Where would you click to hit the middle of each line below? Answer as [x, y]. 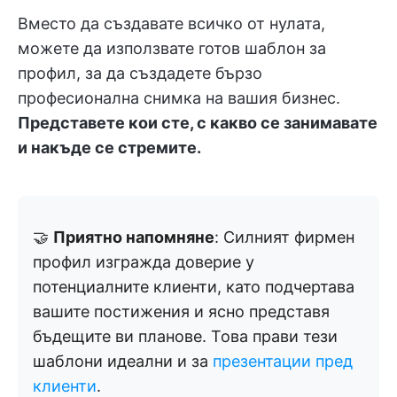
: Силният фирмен [284, 237]
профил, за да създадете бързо [140, 73]
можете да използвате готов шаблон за [172, 48]
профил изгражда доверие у [144, 262]
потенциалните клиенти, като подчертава [194, 287]
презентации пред [283, 361]
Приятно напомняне [134, 237]
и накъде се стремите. [109, 148]
